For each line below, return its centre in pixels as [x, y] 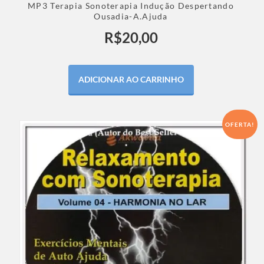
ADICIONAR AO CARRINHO [131, 80]
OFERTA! [240, 125]
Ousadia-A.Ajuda [131, 16]
